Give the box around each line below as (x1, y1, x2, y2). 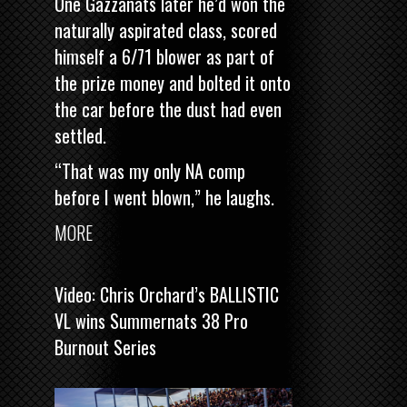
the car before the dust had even (55, 95, 282, 124)
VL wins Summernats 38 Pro (55, 307, 248, 335)
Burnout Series (55, 333, 156, 362)
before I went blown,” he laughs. (55, 184, 274, 212)
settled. (55, 122, 106, 150)
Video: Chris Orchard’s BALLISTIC (55, 281, 279, 309)
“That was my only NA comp (55, 157, 245, 185)
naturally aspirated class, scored (55, 16, 277, 45)
